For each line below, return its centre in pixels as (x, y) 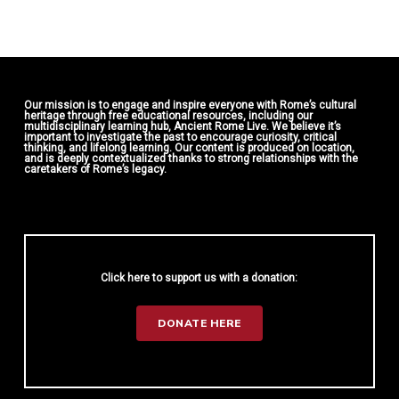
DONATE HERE (199, 324)
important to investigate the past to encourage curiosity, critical (180, 138)
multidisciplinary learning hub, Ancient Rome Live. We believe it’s (182, 127)
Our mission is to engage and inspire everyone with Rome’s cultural (190, 106)
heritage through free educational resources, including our (168, 116)
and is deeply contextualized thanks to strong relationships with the (191, 159)
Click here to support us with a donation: (199, 277)
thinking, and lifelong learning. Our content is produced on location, (189, 148)
